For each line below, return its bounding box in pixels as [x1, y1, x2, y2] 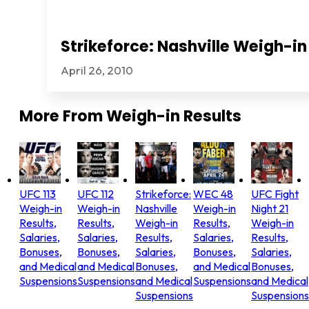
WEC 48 [193, 186, 233, 201]
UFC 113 [19, 186, 56, 201]
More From [19, 106, 106, 128]
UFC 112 [77, 186, 114, 201]
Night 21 [251, 201, 288, 215]
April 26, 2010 [61, 63, 133, 78]
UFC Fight [251, 186, 299, 201]
